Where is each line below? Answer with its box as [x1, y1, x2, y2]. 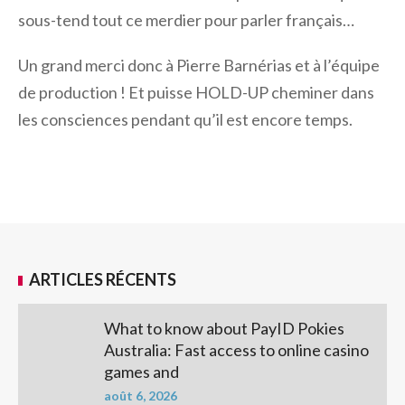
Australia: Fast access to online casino [104, 340, 369, 360]
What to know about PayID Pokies [104, 318, 344, 338]
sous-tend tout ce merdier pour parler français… [18, 10, 354, 30]
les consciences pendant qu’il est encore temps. [18, 109, 353, 129]
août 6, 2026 [104, 388, 177, 403]
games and [104, 362, 179, 381]
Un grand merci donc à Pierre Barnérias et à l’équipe [18, 55, 380, 75]
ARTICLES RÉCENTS [29, 269, 176, 289]
